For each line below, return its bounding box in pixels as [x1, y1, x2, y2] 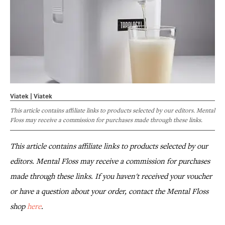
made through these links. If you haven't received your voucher [10, 171, 212, 182]
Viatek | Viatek [10, 91, 52, 101]
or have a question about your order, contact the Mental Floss [10, 186, 208, 197]
